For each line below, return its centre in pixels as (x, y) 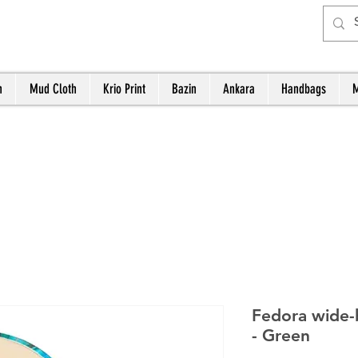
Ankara (239, 89)
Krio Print (124, 89)
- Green (280, 335)
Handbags (304, 89)
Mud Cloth (53, 89)
